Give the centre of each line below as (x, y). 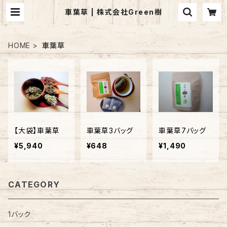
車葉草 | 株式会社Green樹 (113, 12)
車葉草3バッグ (110, 130)
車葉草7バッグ (182, 130)
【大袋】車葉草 (37, 130)
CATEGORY (34, 184)
